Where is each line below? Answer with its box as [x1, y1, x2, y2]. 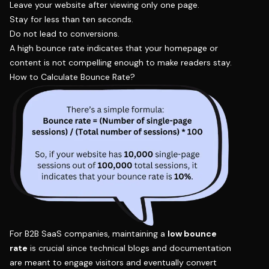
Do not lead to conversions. [10, 28, 119, 39]
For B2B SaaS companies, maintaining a [10, 228, 168, 239]
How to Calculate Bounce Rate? [10, 71, 135, 82]
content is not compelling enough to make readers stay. [10, 56, 232, 68]
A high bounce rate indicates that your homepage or [10, 42, 218, 53]
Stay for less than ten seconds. [10, 13, 133, 25]
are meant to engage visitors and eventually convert [10, 256, 217, 268]
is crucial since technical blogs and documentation [28, 242, 231, 253]
